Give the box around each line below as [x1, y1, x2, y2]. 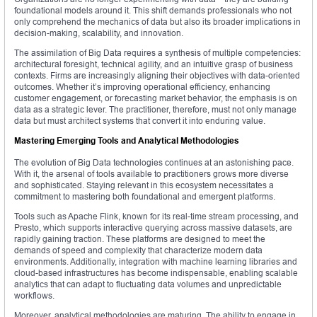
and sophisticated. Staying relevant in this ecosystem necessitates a [14, 180, 274, 191]
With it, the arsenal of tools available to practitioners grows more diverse [14, 168, 289, 180]
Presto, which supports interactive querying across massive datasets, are [14, 222, 292, 234]
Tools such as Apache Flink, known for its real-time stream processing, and [14, 211, 299, 222]
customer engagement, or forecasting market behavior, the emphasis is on [14, 93, 297, 104]
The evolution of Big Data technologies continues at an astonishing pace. [14, 157, 294, 168]
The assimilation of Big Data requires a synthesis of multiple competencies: [14, 47, 301, 59]
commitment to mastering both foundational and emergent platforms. [14, 191, 275, 202]
